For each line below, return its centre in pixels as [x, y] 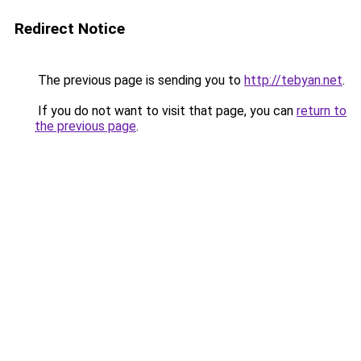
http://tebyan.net [293, 80]
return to [322, 111]
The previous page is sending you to [139, 80]
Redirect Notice [70, 29]
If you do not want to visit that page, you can [166, 111]
